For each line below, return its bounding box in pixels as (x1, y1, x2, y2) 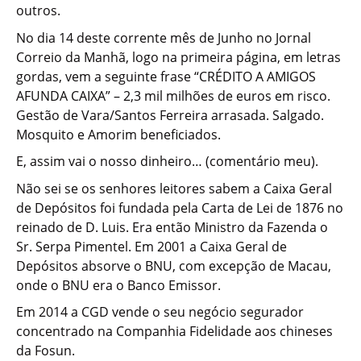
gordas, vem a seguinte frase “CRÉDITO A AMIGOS (16, 67, 316, 85)
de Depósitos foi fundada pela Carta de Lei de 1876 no (16, 198, 343, 217)
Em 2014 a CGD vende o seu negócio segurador (16, 303, 304, 322)
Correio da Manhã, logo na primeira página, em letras (16, 48, 341, 66)
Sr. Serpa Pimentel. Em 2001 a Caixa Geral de (16, 237, 287, 255)
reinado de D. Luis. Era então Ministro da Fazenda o (16, 218, 328, 236)
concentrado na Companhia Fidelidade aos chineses (16, 322, 333, 341)
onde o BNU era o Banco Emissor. (16, 276, 221, 294)
